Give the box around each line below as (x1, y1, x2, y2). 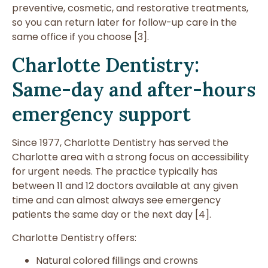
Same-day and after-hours (12, 77, 255, 102)
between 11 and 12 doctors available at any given (12, 179, 238, 193)
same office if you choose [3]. (12, 29, 149, 44)
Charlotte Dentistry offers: (12, 230, 136, 245)
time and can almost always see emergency (12, 193, 221, 208)
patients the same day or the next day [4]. (12, 208, 211, 222)
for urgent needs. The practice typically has (12, 165, 218, 179)
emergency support (12, 102, 191, 127)
